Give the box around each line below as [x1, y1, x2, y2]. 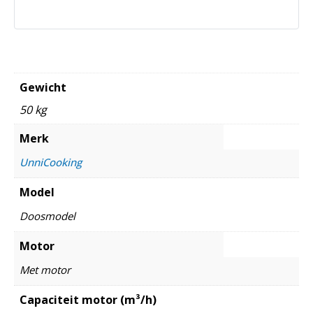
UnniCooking [20, 155, 82, 170]
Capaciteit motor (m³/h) [20, 292, 156, 308]
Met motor [20, 263, 71, 277]
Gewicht [20, 80, 66, 96]
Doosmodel [20, 209, 75, 224]
